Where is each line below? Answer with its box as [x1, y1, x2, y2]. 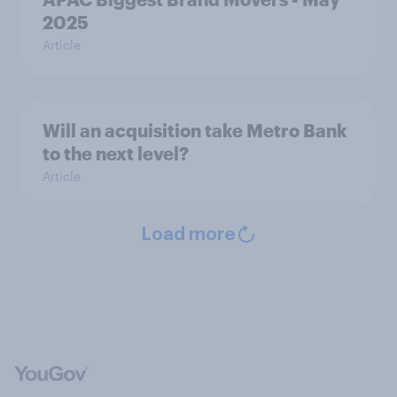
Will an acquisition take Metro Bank [43, 120, 347, 142]
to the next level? [43, 143, 189, 165]
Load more [140, 226, 236, 245]
